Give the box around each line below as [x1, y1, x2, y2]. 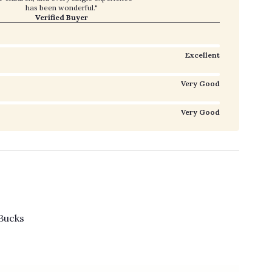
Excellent [185, 50, 220, 60]
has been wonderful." [25, 3, 98, 13]
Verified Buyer [35, 13, 88, 22]
